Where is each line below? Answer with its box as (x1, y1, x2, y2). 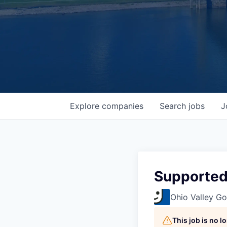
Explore (70, 101, 102, 111)
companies (102, 101, 143, 111)
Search (160, 101, 188, 111)
